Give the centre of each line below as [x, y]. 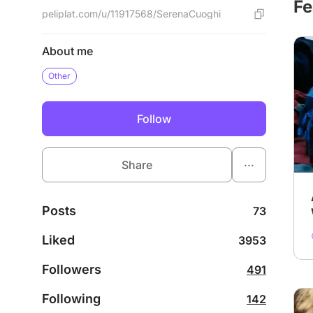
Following [71, 299]
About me [67, 51]
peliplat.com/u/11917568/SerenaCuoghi [131, 14]
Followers [72, 269]
